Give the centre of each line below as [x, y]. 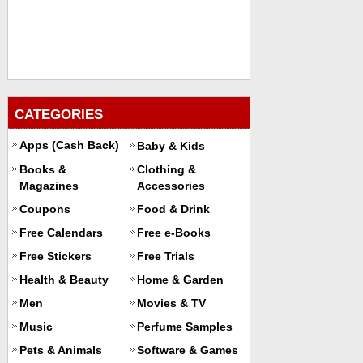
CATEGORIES [58, 114]
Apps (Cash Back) [69, 145]
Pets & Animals [60, 350]
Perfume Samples [184, 326]
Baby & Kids [171, 145]
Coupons [45, 209]
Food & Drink [173, 209]
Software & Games [187, 350]
